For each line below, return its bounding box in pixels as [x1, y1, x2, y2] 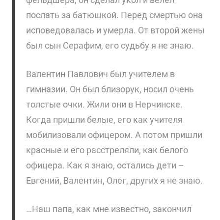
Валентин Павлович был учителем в [26, 69, 175, 79]
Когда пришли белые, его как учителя [26, 114, 183, 125]
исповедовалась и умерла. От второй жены [26, 25, 205, 35]
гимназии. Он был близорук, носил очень [26, 84, 194, 94]
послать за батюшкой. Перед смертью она [26, 10, 203, 20]
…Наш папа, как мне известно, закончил [26, 204, 192, 214]
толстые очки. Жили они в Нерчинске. [26, 99, 183, 110]
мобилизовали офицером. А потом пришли [26, 130, 202, 140]
